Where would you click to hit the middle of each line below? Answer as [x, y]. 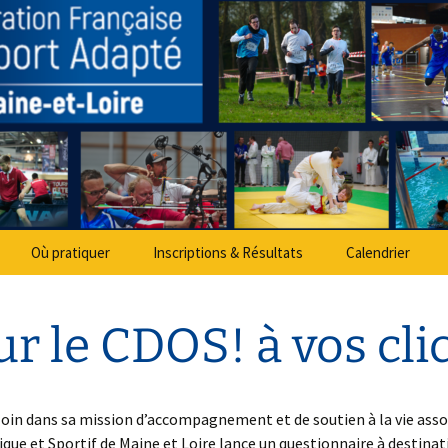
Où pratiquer [70, 252]
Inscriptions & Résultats [228, 252]
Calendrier [378, 252]
